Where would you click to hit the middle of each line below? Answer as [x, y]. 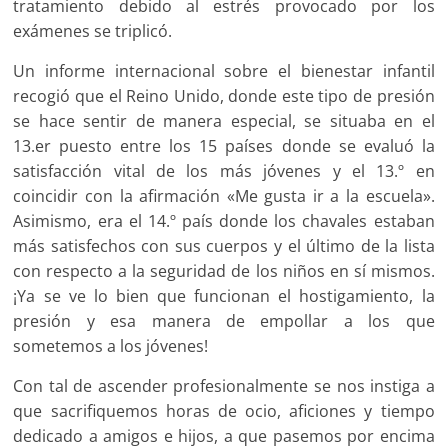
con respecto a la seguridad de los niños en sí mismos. [224, 270]
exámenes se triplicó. [93, 30]
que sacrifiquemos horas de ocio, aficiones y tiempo [224, 410]
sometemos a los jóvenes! [111, 345]
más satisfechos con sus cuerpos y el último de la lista [224, 245]
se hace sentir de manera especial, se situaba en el [224, 120]
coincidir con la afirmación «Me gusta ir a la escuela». [224, 195]
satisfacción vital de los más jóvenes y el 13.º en [224, 170]
